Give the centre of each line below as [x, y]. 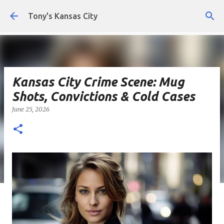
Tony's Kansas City [63, 16]
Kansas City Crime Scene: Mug [98, 82]
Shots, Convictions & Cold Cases [103, 96]
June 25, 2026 [31, 109]
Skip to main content [112, 12]
